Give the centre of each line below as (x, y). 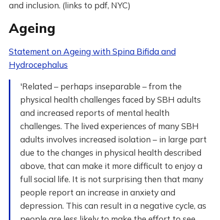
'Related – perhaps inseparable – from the (101, 86)
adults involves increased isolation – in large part (113, 139)
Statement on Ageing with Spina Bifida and (92, 51)
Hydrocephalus (38, 65)
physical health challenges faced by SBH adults (110, 99)
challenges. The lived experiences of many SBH (109, 126)
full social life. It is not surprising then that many (111, 179)
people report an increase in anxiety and (97, 192)
